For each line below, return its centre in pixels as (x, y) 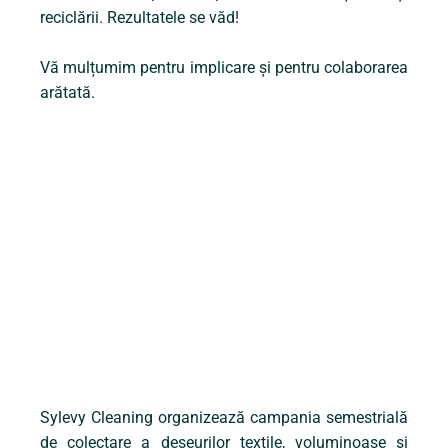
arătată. (69, 93)
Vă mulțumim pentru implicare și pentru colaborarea (224, 68)
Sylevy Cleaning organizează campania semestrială (224, 418)
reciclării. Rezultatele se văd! (139, 18)
